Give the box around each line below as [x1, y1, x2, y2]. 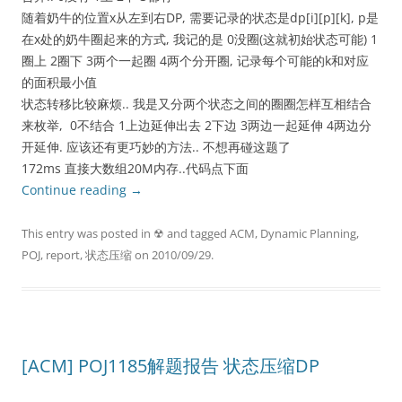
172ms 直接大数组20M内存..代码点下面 [22, 160, 249, 177]
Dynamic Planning [260, 225, 356, 241]
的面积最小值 [22, 74, 97, 91]
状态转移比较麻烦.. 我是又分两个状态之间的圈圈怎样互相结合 [22, 95, 371, 112]
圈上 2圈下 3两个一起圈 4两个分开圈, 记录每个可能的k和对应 [22, 52, 369, 69]
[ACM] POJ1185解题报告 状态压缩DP [22, 354, 319, 378]
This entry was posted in [22, 225, 153, 241]
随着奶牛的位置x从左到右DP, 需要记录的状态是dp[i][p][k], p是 [22, 9, 379, 26]
